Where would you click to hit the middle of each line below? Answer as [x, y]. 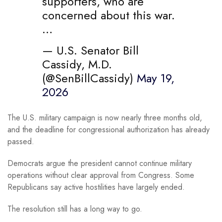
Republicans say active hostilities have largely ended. [96, 187]
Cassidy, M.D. [77, 64]
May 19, [156, 78]
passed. [21, 141]
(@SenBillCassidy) [89, 78]
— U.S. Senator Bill [90, 50]
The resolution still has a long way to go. [75, 209]
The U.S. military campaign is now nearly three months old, [105, 117]
